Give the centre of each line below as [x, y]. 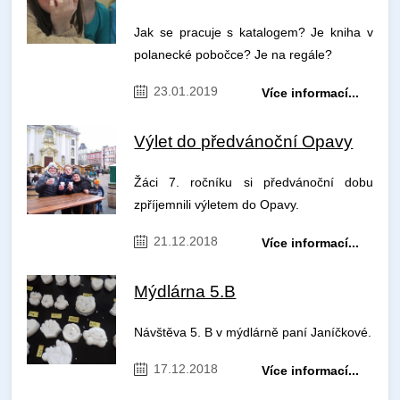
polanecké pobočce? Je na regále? [233, 55]
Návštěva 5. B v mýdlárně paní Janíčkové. [253, 333]
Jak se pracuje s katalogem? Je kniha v [254, 33]
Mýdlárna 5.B [185, 292]
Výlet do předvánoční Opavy [244, 142]
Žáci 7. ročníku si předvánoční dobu [254, 183]
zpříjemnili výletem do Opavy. [217, 205]
